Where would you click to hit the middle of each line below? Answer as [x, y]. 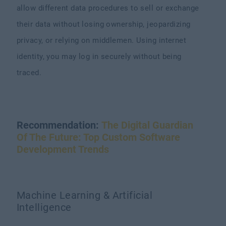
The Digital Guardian [148, 125]
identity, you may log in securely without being [99, 56]
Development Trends [63, 149]
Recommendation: [59, 125]
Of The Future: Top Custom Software [99, 137]
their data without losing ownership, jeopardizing [104, 24]
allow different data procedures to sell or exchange [108, 8]
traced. [32, 73]
